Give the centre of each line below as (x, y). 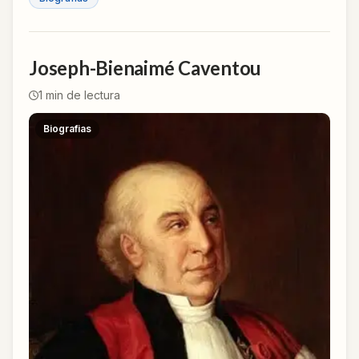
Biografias (67, 129)
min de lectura (81, 95)
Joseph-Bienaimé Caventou (145, 68)
